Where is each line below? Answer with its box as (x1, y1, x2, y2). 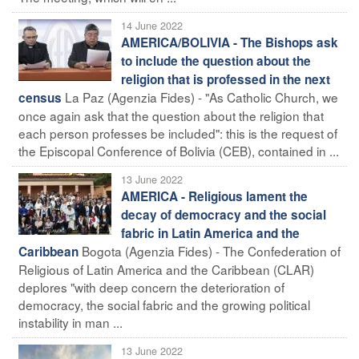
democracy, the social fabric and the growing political (18, 295, 310, 313)
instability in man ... (18, 313, 123, 331)
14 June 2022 (121, 18, 183, 33)
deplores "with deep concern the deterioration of (18, 277, 284, 296)
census (18, 88, 62, 107)
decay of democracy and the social (121, 205, 326, 224)
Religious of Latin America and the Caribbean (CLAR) (18, 260, 314, 278)
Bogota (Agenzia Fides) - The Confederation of (82, 241, 341, 260)
